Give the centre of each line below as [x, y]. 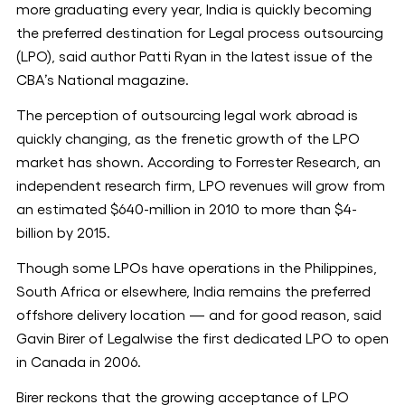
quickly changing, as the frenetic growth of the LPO [188, 139]
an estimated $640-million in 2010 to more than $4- [187, 210]
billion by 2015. [63, 233]
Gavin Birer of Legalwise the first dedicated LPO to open [202, 339]
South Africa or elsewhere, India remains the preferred [193, 292]
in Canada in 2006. [79, 363]
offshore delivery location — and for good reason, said [199, 316]
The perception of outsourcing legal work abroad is [187, 116]
